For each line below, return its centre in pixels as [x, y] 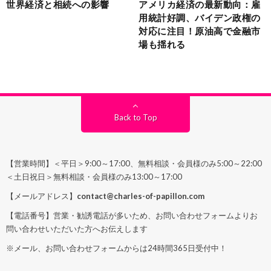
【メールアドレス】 [41, 196]
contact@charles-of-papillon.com [141, 196]
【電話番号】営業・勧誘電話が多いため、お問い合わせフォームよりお [132, 215]
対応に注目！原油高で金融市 [200, 31]
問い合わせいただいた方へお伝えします [77, 228]
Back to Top [135, 117]
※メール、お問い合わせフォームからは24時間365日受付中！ [116, 248]
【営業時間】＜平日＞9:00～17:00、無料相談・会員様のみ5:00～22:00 [134, 163]
